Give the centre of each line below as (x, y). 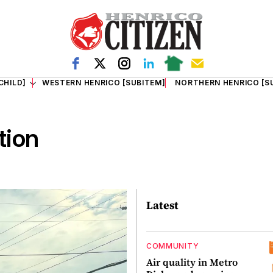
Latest (162, 205)
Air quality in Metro (192, 262)
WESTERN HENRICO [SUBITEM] (104, 83)
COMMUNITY (172, 246)
